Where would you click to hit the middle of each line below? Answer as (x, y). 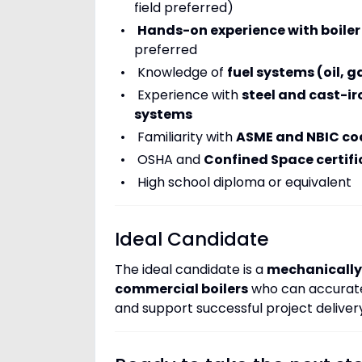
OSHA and (170, 160)
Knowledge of (182, 72)
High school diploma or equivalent (244, 182)
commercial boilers (181, 289)
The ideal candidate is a (191, 269)
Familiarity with (186, 137)
